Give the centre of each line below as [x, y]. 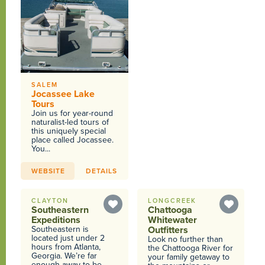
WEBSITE [49, 170]
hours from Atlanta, [66, 247]
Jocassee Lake [63, 94]
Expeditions [56, 220]
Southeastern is [60, 229]
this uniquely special [69, 131]
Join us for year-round [72, 113]
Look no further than [185, 239]
